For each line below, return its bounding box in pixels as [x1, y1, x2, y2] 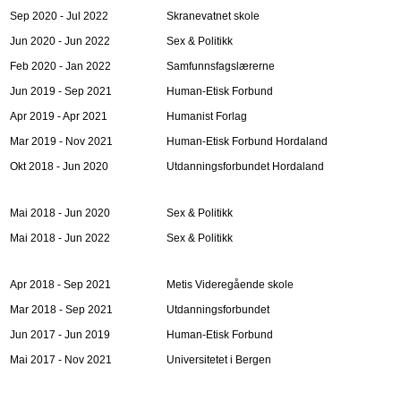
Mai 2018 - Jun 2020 [10, 207, 110, 219]
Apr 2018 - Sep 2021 [10, 278, 111, 291]
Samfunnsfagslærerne [166, 60, 275, 73]
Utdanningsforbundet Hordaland [166, 160, 324, 173]
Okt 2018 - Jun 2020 [10, 160, 108, 173]
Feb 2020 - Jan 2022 [10, 60, 111, 73]
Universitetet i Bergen [166, 354, 271, 366]
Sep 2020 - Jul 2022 [10, 10, 108, 22]
